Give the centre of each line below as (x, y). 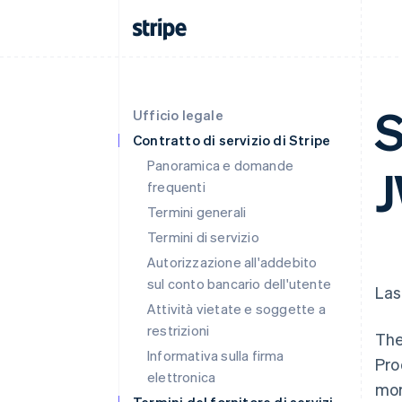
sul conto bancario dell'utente (239, 284)
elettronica (182, 377)
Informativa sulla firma (216, 355)
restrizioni (179, 330)
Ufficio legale (178, 115)
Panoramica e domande (220, 165)
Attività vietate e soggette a (236, 309)
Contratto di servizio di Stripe (232, 140)
